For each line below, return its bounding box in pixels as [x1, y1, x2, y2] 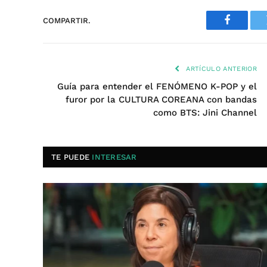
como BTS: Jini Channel [153, 107, 257, 119]
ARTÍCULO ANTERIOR [184, 65, 257, 73]
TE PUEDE [51, 153, 92, 162]
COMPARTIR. [43, 15, 91, 25]
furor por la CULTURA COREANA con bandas [66, 94, 257, 105]
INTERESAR [92, 153, 137, 162]
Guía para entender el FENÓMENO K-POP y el [57, 81, 257, 92]
